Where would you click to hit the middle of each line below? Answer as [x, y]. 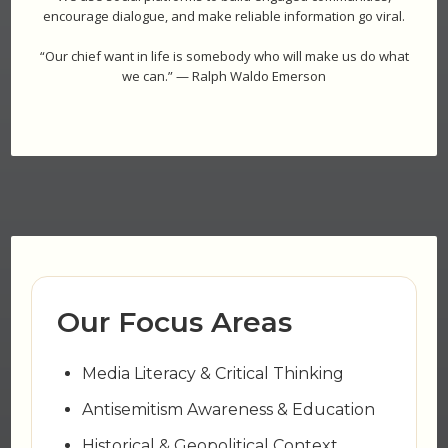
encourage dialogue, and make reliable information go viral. [224, 15]
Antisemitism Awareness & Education [229, 409]
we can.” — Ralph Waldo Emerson [224, 75]
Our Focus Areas [175, 321]
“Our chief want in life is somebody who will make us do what [224, 55]
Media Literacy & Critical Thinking [213, 373]
